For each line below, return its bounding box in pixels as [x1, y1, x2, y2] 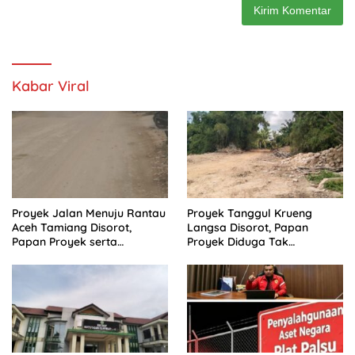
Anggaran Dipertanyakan [12, 249, 147, 264]
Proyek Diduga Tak [187, 235, 288, 250]
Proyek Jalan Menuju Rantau [12, 206, 166, 221]
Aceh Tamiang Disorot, [12, 220, 132, 235]
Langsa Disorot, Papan [187, 220, 308, 235]
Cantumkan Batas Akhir [187, 249, 312, 264]
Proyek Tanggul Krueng [187, 206, 312, 221]
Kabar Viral [12, 77, 90, 96]
